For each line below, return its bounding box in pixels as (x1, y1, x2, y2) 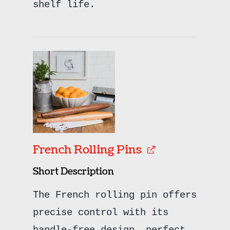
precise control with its (32, 206, 168, 218)
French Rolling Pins (32, 141, 142, 158)
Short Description (32, 165, 114, 178)
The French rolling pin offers (32, 189, 197, 201)
